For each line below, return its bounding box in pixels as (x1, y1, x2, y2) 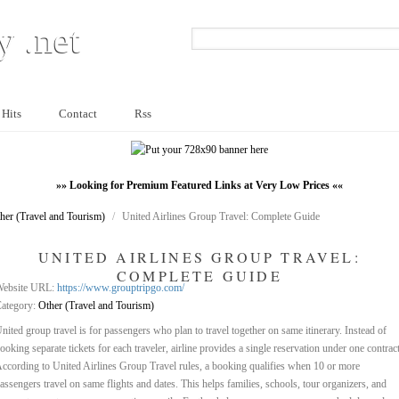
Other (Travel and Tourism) (38, 299, 154, 312)
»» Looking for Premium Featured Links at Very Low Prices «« (56, 179, 343, 191)
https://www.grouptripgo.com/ (57, 281, 184, 294)
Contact (59, 107, 97, 120)
